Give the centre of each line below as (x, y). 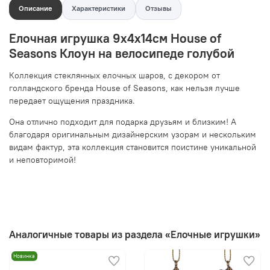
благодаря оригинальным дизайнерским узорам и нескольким (133, 134)
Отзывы (158, 8)
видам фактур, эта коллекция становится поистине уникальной (133, 147)
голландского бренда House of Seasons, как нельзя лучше (124, 88)
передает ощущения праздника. (72, 100)
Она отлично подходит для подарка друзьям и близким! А (123, 121)
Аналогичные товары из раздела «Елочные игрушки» (135, 235)
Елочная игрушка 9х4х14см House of (115, 38)
